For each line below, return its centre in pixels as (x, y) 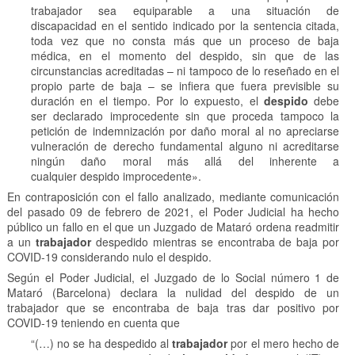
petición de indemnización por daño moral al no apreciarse (185, 131)
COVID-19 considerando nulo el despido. (109, 257)
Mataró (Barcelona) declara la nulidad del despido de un (173, 293)
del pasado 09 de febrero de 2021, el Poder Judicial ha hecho (173, 212)
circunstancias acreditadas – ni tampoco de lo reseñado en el (185, 71)
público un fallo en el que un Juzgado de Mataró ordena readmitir (173, 227)
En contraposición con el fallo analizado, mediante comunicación (173, 197)
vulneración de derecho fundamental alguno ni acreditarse (185, 146)
